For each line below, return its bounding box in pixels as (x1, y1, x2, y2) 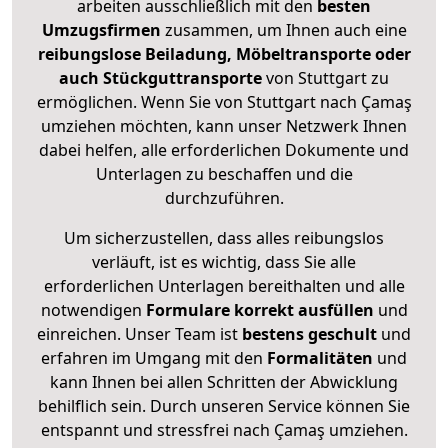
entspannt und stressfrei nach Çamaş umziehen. (40, 419, 408, 442)
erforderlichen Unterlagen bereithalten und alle (43, 275, 405, 298)
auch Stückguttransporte (59, 67, 266, 90)
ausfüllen (297, 299, 374, 322)
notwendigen (40, 299, 146, 322)
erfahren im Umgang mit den (41, 347, 267, 370)
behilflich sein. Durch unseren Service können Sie (38, 395, 410, 418)
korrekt (233, 299, 294, 322)
